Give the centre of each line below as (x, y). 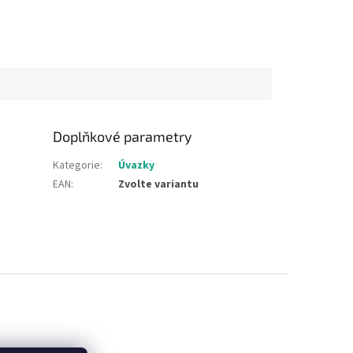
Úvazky (137, 165)
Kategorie (77, 165)
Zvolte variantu (159, 184)
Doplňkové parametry (123, 136)
